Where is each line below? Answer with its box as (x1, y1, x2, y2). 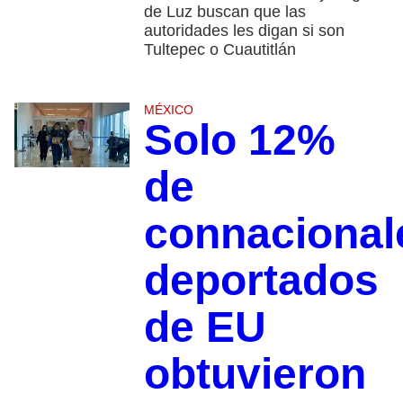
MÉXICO (143, 103, 193, 118)
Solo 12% (143, 116, 336, 165)
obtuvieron (143, 350, 366, 399)
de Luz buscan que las (143, 3, 306, 22)
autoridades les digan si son (143, 22, 345, 40)
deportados (143, 256, 379, 305)
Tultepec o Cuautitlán (143, 40, 296, 59)
